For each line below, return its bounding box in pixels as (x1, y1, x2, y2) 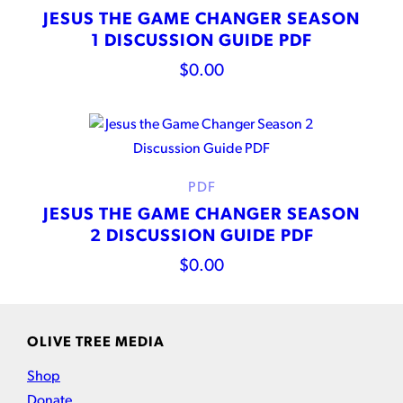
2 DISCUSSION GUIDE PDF (89, 228, 314, 246)
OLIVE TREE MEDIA (27, 336, 165, 351)
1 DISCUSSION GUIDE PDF (91, 33, 312, 51)
